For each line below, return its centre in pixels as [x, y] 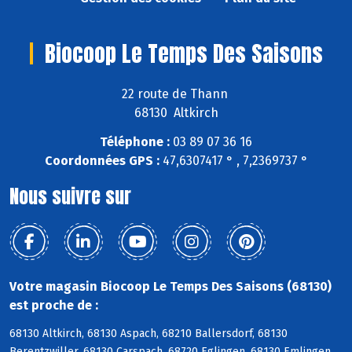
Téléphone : [135, 141]
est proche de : [54, 305]
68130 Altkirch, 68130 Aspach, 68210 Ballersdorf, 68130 [148, 334]
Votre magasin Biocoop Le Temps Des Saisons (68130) [170, 286]
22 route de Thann [176, 93]
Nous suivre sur [70, 196]
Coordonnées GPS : [102, 160]
